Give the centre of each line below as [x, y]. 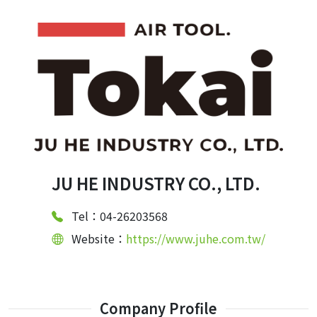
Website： [99, 239]
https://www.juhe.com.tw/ [196, 239]
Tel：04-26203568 [120, 216]
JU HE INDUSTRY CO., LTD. [156, 183]
